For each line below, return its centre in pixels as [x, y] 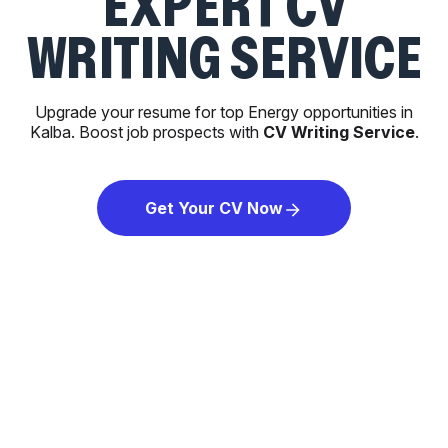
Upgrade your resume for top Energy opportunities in [224, 111]
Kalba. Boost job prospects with [146, 131]
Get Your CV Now [214, 208]
